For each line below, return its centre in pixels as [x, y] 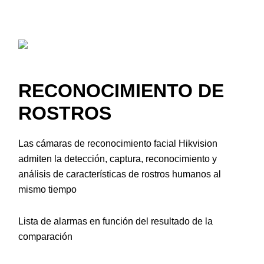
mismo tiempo [47, 190]
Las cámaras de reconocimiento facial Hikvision [118, 144]
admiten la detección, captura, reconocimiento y [118, 159]
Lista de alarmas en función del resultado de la [115, 222]
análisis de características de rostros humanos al [120, 174]
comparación [45, 237]
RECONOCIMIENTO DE [121, 91]
